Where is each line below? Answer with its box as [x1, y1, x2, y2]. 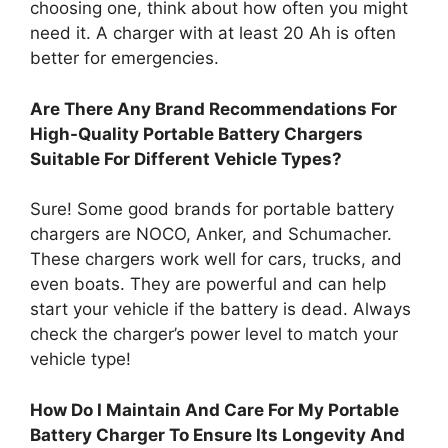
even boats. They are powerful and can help [30, 274, 386, 295]
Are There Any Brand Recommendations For [30, 98, 397, 119]
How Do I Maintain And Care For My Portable [30, 399, 399, 420]
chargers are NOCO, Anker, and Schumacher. [30, 224, 392, 245]
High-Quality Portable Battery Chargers [30, 123, 363, 144]
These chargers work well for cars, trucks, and [30, 249, 402, 270]
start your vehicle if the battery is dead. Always [30, 299, 411, 320]
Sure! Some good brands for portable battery [30, 199, 394, 220]
